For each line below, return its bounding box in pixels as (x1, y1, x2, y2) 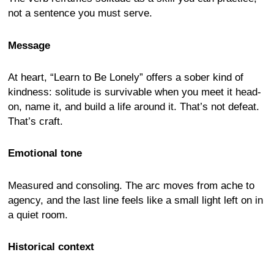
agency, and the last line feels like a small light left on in (8, 194, 263, 206)
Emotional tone (8, 147, 82, 160)
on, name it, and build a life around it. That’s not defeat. (8, 100, 259, 113)
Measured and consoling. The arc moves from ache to (8, 179, 254, 191)
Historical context (8, 241, 94, 253)
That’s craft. (8, 115, 63, 127)
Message (8, 39, 50, 51)
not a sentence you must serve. (8, 7, 152, 20)
